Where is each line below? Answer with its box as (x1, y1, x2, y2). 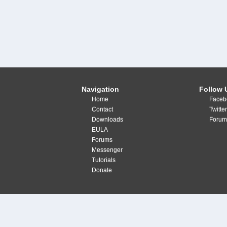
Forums (92, 136, 113, 143)
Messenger (92, 146, 123, 154)
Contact (92, 106, 113, 113)
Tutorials (92, 157, 116, 164)
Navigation (82, 85, 120, 93)
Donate (92, 167, 112, 174)
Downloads (92, 116, 124, 123)
